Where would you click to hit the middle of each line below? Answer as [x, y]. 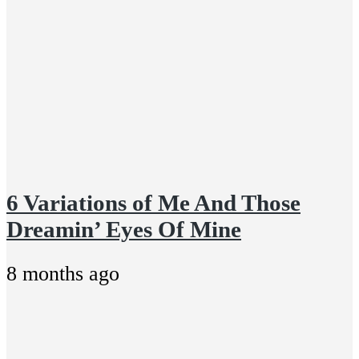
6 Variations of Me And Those [153, 202]
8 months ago [63, 273]
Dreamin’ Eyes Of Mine [124, 229]
